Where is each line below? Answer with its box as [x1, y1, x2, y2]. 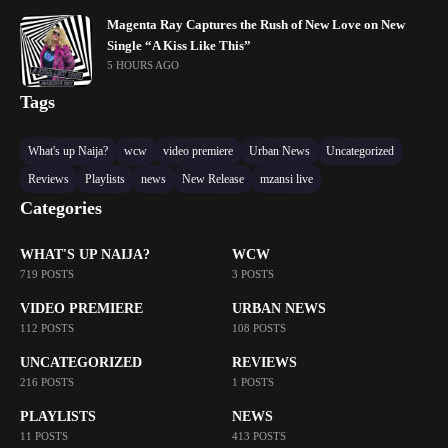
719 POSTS [20, 267, 74, 280]
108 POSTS [231, 321, 286, 334]
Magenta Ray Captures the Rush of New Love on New [107, 17, 405, 32]
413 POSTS [231, 429, 286, 442]
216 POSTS [20, 375, 74, 388]
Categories [20, 197, 102, 218]
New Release [182, 171, 244, 186]
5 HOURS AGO [107, 58, 180, 71]
